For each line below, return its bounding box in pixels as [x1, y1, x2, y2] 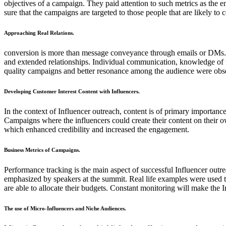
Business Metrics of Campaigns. [4, 146, 80, 153]
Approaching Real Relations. [4, 29, 74, 36]
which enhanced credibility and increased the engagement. [4, 125, 189, 134]
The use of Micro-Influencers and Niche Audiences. [4, 205, 126, 211]
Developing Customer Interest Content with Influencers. [4, 88, 140, 94]
